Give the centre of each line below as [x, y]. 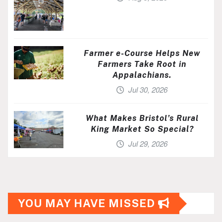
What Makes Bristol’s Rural [142, 118]
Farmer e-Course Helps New [142, 54]
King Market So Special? [142, 129]
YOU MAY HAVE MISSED [88, 203]
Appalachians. [142, 75]
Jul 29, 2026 [148, 144]
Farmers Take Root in [142, 64]
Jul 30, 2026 [148, 90]
